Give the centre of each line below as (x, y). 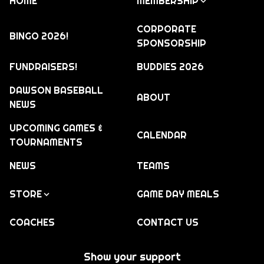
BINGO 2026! (39, 37)
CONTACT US (168, 223)
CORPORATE (166, 29)
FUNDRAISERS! (43, 67)
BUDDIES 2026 (170, 67)
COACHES (32, 223)
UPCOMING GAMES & (56, 128)
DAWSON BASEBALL (56, 91)
